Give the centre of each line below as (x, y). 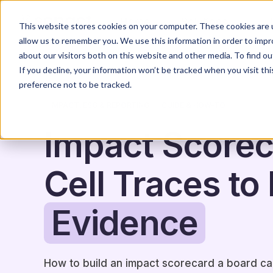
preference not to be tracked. (75, 84)
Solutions (204, 22)
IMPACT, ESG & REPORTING (100, 105)
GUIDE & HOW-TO (194, 105)
